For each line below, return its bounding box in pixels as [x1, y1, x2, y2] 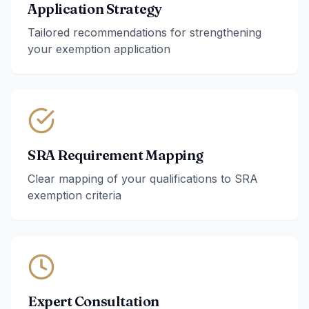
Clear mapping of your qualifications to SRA [28, 172, 258, 186]
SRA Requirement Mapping [28, 146, 203, 163]
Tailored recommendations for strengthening [28, 26, 261, 39]
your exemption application [28, 42, 170, 56]
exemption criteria [28, 188, 121, 202]
